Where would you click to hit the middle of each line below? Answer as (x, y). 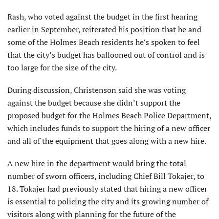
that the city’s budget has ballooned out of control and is (106, 55)
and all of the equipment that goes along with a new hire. (107, 141)
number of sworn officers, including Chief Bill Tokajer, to (106, 176)
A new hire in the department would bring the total (97, 164)
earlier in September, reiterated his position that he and (104, 30)
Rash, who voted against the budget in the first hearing (102, 17)
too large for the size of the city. (62, 68)
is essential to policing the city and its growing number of (108, 202)
